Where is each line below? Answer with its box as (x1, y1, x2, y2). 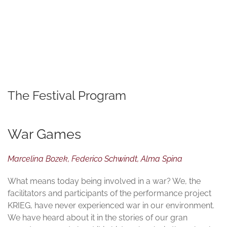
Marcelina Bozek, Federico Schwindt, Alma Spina (8, 154, 182, 164)
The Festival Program (8, 88, 126, 103)
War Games (8, 126, 81, 142)
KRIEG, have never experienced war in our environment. (8, 201, 214, 211)
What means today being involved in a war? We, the (8, 176, 201, 186)
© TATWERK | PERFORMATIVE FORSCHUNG (63, 49, 212, 58)
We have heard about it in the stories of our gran (8, 213, 187, 223)
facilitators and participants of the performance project (8, 188, 211, 199)
